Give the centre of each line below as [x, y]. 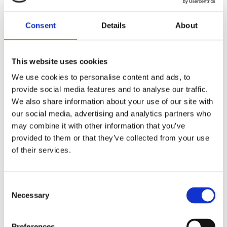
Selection [19, 197]
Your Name [105, 185]
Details [113, 25]
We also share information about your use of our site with [112, 101]
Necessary [30, 195]
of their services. [41, 150]
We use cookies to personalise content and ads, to [101, 77]
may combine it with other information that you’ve [99, 126]
